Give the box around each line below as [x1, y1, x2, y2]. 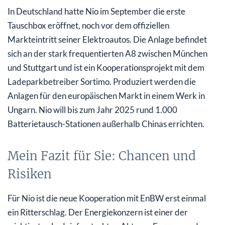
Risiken [8, 166, 52, 182]
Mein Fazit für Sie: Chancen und [8, 148, 196, 164]
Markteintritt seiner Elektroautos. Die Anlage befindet [8, 34, 207, 45]
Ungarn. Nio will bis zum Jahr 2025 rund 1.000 [8, 104, 177, 115]
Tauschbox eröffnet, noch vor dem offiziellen [8, 20, 169, 31]
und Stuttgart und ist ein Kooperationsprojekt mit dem [8, 62, 204, 73]
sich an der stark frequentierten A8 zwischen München [8, 48, 207, 59]
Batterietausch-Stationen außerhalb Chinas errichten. [8, 118, 204, 129]
